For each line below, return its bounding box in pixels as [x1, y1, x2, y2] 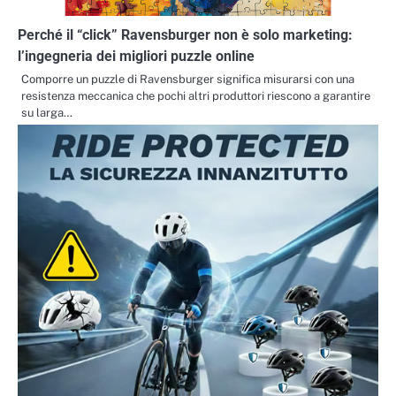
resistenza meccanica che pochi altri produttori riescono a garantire [21, 88, 370, 103]
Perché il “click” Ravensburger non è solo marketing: [18, 26, 353, 43]
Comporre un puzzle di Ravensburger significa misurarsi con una [21, 72, 354, 86]
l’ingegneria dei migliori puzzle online [18, 47, 255, 65]
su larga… [21, 105, 72, 119]
